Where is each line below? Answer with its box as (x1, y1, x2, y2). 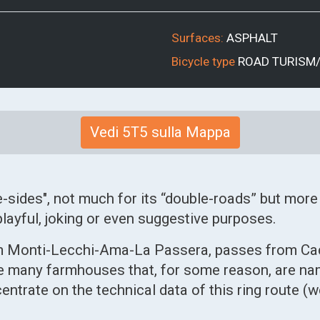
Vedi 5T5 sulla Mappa (89, 123, 231, 141)
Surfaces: (171, 30, 224, 45)
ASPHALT (226, 30, 278, 45)
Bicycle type (171, 54, 235, 69)
